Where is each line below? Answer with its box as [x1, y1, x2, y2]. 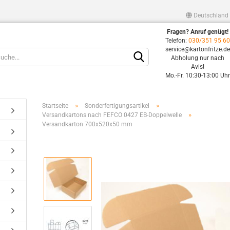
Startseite [42, 102, 69, 109]
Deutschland [192, 12, 228, 19]
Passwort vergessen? [141, 167, 203, 175]
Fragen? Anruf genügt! [167, 28, 229, 35]
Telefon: [165, 37, 189, 44]
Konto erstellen [141, 153, 184, 161]
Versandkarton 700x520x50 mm [42, 121, 133, 128]
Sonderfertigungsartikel [85, 102, 150, 109]
